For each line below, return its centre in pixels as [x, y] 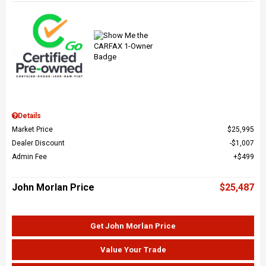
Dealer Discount [38, 143]
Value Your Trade [133, 249]
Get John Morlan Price [133, 226]
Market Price [32, 129]
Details [29, 115]
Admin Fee [29, 156]
